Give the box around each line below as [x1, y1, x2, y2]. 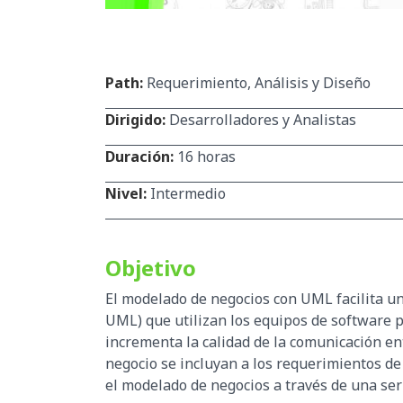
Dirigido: [105, 109, 169, 130]
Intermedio [147, 183, 226, 203]
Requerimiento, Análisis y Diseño [143, 72, 371, 93]
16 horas [174, 146, 236, 166]
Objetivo [105, 252, 196, 282]
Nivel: [105, 183, 147, 203]
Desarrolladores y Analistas [169, 109, 356, 130]
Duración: [105, 146, 174, 166]
